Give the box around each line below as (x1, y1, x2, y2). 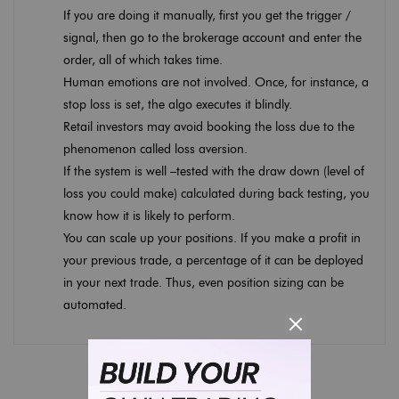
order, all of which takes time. (63, 52, 223, 68)
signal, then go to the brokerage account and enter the (63, 29, 362, 45)
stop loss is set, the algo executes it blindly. (63, 96, 292, 112)
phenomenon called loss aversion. (63, 141, 248, 157)
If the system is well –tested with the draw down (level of (63, 163, 364, 179)
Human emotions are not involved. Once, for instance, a (63, 74, 369, 90)
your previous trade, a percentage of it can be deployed (63, 252, 363, 268)
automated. (63, 297, 126, 313)
